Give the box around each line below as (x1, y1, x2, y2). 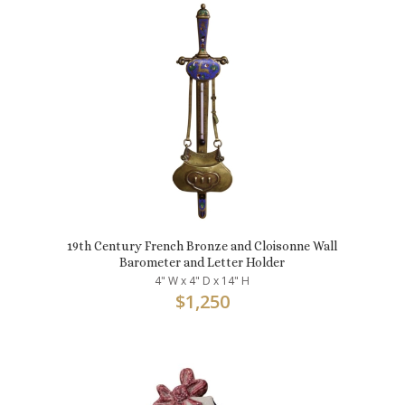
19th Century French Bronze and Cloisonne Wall (67, 238, 338, 253)
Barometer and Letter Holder (119, 254, 286, 269)
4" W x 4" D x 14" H (155, 272, 250, 288)
